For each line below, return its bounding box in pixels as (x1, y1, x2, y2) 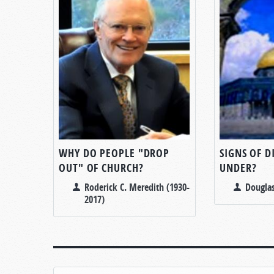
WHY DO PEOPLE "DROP (59, 145, 170, 161)
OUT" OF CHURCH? (59, 160, 144, 176)
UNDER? (220, 160, 257, 176)
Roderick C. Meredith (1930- (84, 180, 190, 194)
